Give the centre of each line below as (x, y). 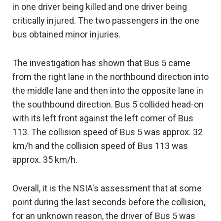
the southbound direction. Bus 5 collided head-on (108, 105)
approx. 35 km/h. (45, 160)
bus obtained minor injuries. (67, 35)
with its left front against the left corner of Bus (103, 118)
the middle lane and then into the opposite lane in (108, 91)
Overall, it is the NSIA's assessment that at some (107, 188)
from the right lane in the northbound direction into (110, 77)
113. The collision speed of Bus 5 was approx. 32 (108, 132)
